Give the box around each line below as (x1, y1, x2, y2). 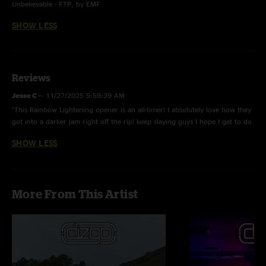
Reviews (12, 72, 50, 83)
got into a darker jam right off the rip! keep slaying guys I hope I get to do (12, 118, 252, 125)
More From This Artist (12, 187, 138, 201)
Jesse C (12, 91, 38, 99)
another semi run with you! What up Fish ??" (12, 129, 155, 137)
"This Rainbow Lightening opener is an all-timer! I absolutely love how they (12, 106, 251, 113)
